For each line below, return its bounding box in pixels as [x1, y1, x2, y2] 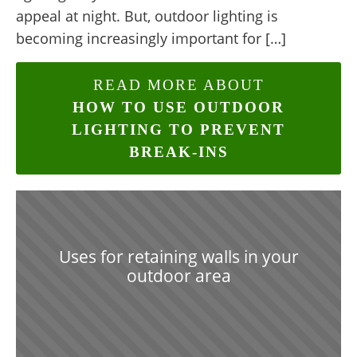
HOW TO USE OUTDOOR [73, 98, 284, 116]
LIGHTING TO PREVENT [72, 120, 285, 138]
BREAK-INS [128, 143, 229, 160]
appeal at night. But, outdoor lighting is [16, 6, 278, 26]
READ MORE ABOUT [92, 76, 265, 93]
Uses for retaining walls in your [58, 245, 299, 269]
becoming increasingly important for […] [16, 29, 286, 49]
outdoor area [126, 265, 231, 288]
